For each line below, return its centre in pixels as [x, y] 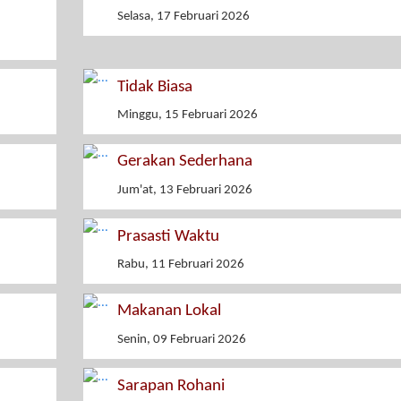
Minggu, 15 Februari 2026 [187, 115]
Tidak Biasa [154, 87]
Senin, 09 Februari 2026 [181, 339]
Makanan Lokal [169, 311]
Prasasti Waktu [168, 236]
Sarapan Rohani [171, 386]
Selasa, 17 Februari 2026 [183, 16]
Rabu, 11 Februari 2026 [180, 265]
